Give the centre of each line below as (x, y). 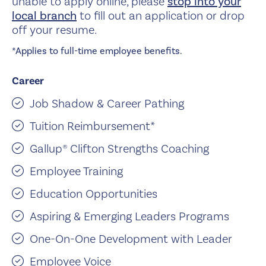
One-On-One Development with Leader (131, 239)
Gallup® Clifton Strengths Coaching (119, 148)
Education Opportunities (94, 194)
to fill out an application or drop (161, 15)
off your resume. (54, 30)
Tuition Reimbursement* (92, 126)
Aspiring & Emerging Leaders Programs (129, 216)
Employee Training (76, 171)
